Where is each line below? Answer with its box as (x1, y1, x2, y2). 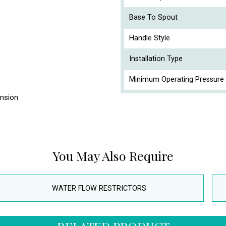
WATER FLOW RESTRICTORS (51, 184, 146, 193)
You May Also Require (52, 147, 174, 164)
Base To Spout (129, 13, 178, 22)
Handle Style (129, 33, 170, 42)
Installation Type (129, 54, 183, 63)
